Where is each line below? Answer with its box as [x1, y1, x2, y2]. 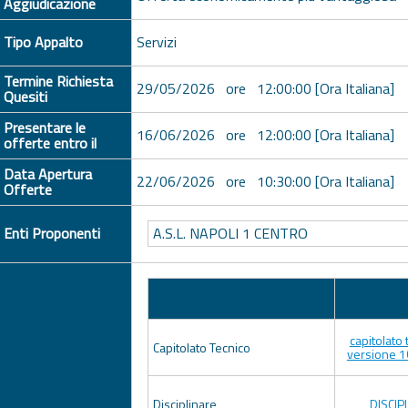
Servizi [137, 30, 178, 53]
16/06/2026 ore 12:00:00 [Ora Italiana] [137, 123, 395, 146]
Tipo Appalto [4, 30, 84, 53]
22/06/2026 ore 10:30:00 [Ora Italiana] [137, 169, 395, 192]
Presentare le [4, 116, 87, 138]
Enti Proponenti [4, 221, 101, 244]
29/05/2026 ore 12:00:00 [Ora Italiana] [137, 76, 395, 99]
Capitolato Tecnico [152, 338, 250, 358]
